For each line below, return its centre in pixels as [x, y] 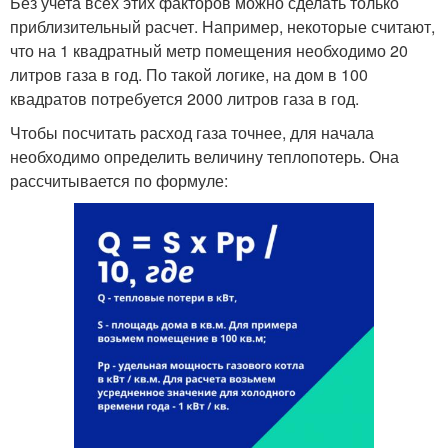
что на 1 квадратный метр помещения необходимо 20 [209, 50]
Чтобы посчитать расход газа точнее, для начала [192, 132]
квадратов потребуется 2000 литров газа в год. [184, 98]
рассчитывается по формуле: [119, 180]
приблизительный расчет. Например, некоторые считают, [222, 26]
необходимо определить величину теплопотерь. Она [204, 156]
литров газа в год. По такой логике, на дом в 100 [189, 74]
